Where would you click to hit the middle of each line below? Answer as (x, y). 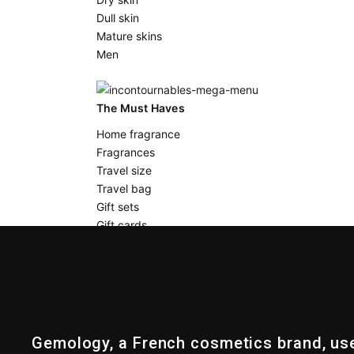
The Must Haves (141, 108)
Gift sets (118, 206)
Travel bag (124, 188)
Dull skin (118, 18)
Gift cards (122, 224)
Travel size (124, 170)
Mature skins (129, 36)
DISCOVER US (116, 277)
